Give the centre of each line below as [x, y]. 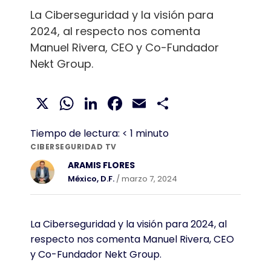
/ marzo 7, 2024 [146, 178]
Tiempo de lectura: [75, 133]
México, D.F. [91, 178]
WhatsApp [126, 103]
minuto [152, 133]
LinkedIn [138, 103]
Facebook [171, 103]
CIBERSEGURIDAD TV [73, 146]
